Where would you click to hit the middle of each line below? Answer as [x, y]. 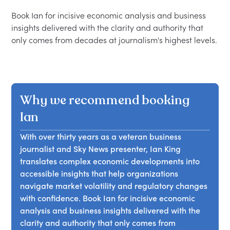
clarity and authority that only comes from [98, 223]
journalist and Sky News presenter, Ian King [101, 149]
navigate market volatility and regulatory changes [114, 186]
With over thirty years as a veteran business [101, 137]
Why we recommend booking [105, 101]
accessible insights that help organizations [99, 174]
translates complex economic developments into [110, 161]
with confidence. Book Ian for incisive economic [108, 198]
